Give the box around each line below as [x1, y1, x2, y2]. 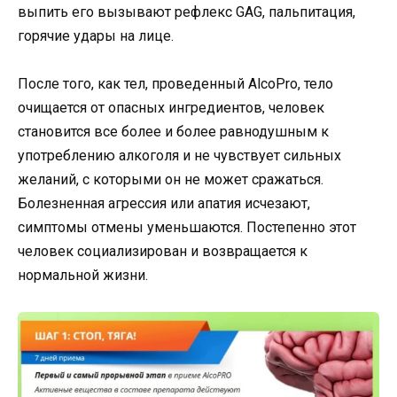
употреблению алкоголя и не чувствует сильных [18, 147, 341, 165]
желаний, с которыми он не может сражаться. [18, 171, 323, 189]
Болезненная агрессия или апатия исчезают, [18, 195, 310, 213]
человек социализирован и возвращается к [18, 243, 307, 261]
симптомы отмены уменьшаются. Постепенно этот [18, 219, 356, 237]
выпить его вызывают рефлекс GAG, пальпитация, [18, 4, 355, 21]
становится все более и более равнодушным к [18, 123, 329, 141]
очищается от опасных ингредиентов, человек [18, 99, 324, 117]
